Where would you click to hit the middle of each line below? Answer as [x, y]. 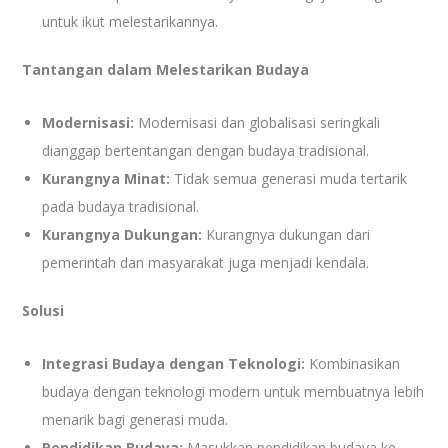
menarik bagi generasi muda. [135, 419]
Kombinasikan [353, 363]
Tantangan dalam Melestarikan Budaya [166, 69]
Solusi [43, 310]
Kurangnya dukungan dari [286, 234]
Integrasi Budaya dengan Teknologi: [174, 363]
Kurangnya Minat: [106, 178]
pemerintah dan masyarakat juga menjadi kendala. [206, 262]
